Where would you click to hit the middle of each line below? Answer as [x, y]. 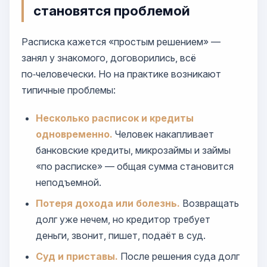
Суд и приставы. [77, 256]
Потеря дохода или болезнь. [108, 203]
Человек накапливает [163, 134]
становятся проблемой [112, 10]
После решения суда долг [179, 256]
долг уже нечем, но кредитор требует [123, 219]
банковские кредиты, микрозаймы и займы [133, 150]
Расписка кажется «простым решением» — [121, 42]
